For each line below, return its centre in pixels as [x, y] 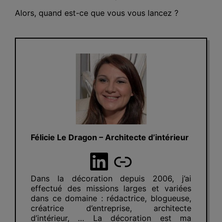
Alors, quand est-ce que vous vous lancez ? [97, 13]
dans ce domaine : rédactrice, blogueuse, [111, 198]
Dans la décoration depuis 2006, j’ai [111, 178]
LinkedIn [134, 161]
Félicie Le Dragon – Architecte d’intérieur [110, 137]
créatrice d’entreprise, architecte [111, 208]
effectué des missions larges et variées [111, 188]
